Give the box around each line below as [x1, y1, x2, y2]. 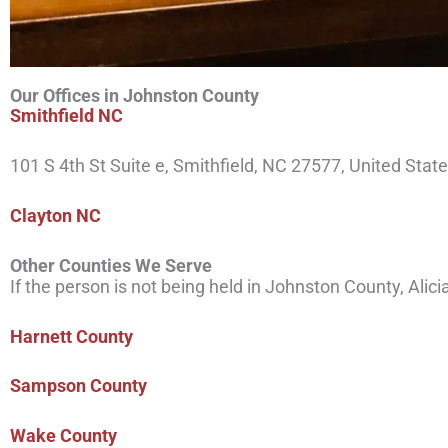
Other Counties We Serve [10, 254, 212, 276]
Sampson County [10, 375, 147, 397]
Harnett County [10, 325, 133, 347]
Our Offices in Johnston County [10, 85, 259, 107]
